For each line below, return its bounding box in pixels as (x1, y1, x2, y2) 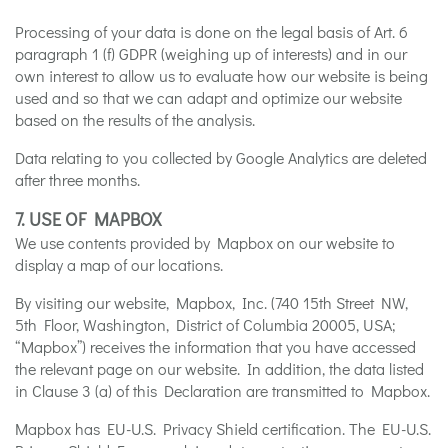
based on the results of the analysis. (15, 108, 255, 130)
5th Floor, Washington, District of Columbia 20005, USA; (15, 313, 396, 335)
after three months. (15, 168, 140, 190)
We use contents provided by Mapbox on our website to (15, 231, 395, 253)
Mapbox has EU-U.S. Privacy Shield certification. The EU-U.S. (15, 417, 431, 439)
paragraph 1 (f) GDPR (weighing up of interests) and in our (15, 42, 407, 64)
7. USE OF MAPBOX (15, 206, 161, 231)
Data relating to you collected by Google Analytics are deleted (15, 146, 427, 168)
